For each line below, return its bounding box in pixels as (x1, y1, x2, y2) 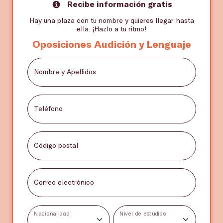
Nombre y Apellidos (33, 67, 96, 76)
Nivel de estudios (119, 209, 166, 217)
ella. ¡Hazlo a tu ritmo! (76, 24, 147, 33)
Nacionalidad (33, 209, 69, 217)
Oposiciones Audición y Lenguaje (32, 37, 191, 50)
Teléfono (33, 104, 63, 112)
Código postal (33, 140, 78, 149)
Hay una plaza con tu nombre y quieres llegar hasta (29, 15, 194, 24)
